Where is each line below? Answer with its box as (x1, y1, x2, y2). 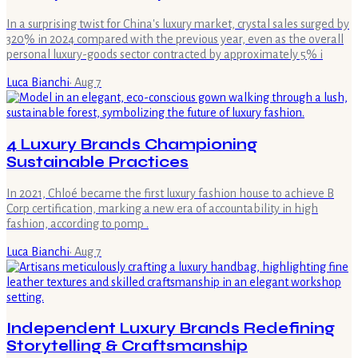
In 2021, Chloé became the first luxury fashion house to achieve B (6, 186, 334, 200)
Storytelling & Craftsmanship (6, 337, 248, 356)
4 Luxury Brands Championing (6, 135, 257, 153)
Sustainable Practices (6, 153, 189, 171)
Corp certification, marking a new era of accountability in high (6, 201, 318, 215)
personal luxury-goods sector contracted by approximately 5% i (6, 48, 323, 62)
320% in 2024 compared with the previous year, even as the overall (6, 33, 344, 46)
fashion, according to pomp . (6, 217, 149, 230)
